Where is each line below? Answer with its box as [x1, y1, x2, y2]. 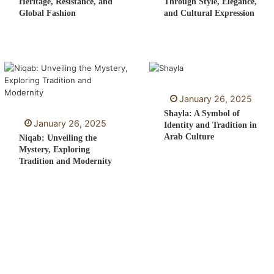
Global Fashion [18, 9, 76, 18]
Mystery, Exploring [18, 144, 90, 154]
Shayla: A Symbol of [164, 108, 240, 118]
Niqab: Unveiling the [18, 133, 97, 143]
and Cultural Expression [164, 9, 255, 18]
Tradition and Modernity [18, 156, 112, 166]
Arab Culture [164, 131, 215, 141]
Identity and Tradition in [164, 120, 257, 130]
